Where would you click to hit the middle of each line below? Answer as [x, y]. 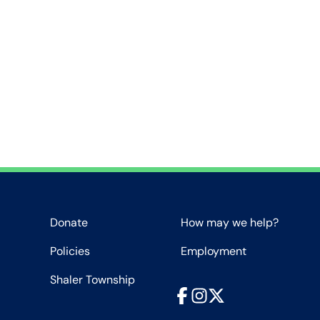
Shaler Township [93, 280]
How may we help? [230, 222]
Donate [69, 222]
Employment [214, 251]
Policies [70, 251]
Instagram [217, 295]
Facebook [199, 295]
